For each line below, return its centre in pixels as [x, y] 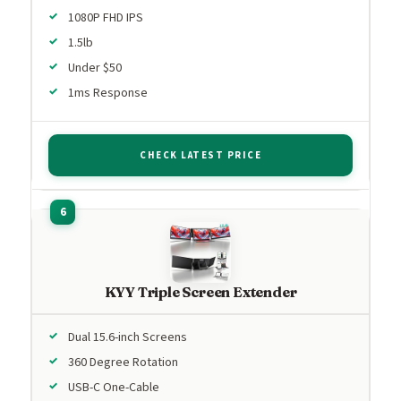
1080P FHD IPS [106, 17]
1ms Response [108, 93]
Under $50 [95, 68]
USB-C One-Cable [114, 387]
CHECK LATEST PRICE [200, 155]
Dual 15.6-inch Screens [128, 337]
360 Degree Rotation [123, 362]
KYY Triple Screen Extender [200, 291]
